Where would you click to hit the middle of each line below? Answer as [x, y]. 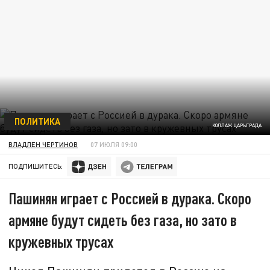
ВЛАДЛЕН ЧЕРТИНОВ [43, 144]
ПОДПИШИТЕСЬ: [36, 166]
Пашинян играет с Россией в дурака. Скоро [130, 198]
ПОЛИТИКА [37, 121]
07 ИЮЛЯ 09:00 [114, 144]
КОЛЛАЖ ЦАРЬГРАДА [237, 126]
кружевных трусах [61, 242]
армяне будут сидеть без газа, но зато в [123, 220]
